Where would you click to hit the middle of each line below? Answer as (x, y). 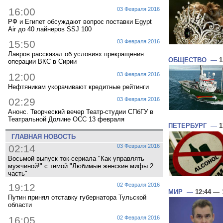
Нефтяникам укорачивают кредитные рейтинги (78, 87)
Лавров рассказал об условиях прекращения (76, 54)
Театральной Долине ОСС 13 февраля (66, 119)
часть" (18, 173)
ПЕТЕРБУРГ (187, 126)
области (20, 205)
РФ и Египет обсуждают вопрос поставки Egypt (80, 21)
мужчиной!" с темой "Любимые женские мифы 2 (81, 166)
